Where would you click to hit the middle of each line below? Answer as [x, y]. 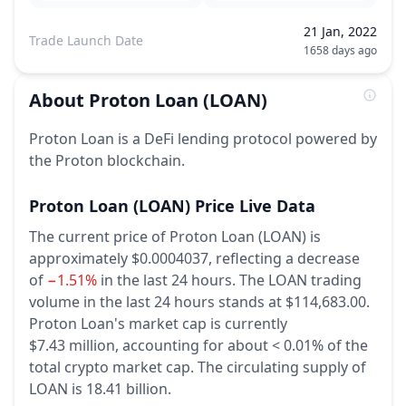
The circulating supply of [282, 367]
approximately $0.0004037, [121, 258]
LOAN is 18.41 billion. [100, 389]
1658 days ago [340, 50]
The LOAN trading [300, 280]
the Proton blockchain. [107, 160]
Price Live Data [255, 206]
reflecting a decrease [288, 258]
